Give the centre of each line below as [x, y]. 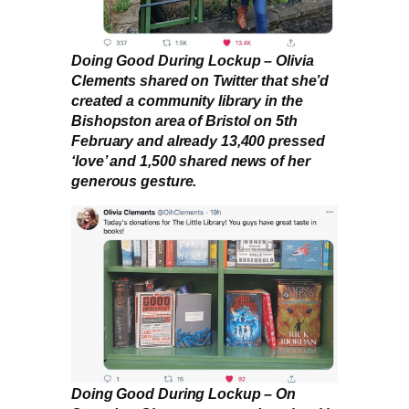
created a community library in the [187, 100]
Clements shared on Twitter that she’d [200, 80]
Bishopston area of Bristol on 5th [184, 120]
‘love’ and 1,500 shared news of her [191, 160]
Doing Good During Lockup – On [184, 394]
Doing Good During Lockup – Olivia [193, 60]
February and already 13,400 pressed [198, 140]
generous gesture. [134, 180]
